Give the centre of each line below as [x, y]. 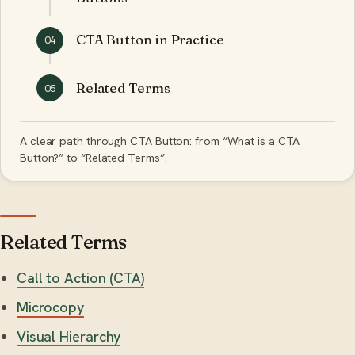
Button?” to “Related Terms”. [94, 158]
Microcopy [50, 307]
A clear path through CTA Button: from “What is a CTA [160, 141]
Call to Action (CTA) [80, 278]
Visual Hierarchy [69, 336]
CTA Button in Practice [150, 40]
